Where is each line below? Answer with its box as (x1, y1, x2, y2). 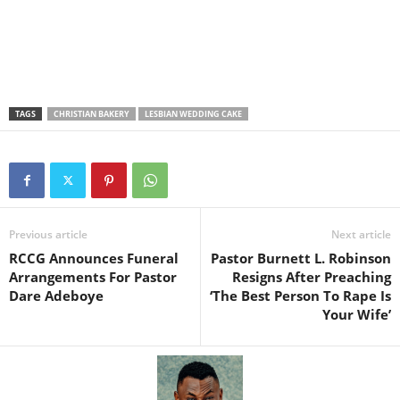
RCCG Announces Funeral (9, 249, 179, 268)
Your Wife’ (322, 305, 391, 324)
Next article (331, 227, 391, 243)
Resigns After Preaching (232, 268, 391, 287)
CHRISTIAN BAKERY (54, 108, 129, 121)
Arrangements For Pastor (9, 268, 177, 287)
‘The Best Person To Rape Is (210, 287, 391, 305)
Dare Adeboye (9, 287, 104, 305)
